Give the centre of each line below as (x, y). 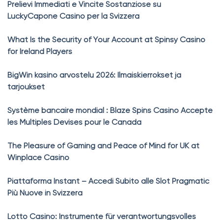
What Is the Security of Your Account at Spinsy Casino (106, 40)
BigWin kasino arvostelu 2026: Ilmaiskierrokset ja (94, 76)
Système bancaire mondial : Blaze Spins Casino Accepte (110, 111)
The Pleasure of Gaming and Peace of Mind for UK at (103, 146)
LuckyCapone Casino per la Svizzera (73, 17)
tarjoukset (26, 87)
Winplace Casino (38, 158)
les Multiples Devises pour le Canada (74, 123)
